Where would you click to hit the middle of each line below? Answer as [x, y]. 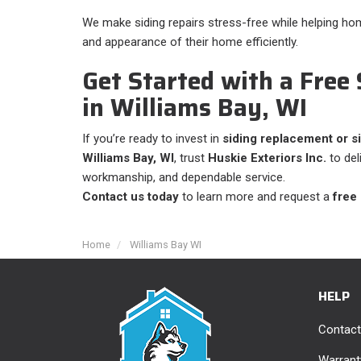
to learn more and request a [256, 197]
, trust [191, 158]
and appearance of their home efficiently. [190, 42]
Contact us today [131, 197]
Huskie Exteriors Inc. [267, 158]
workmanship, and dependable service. [184, 178]
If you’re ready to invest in [152, 139]
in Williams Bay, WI [195, 108]
